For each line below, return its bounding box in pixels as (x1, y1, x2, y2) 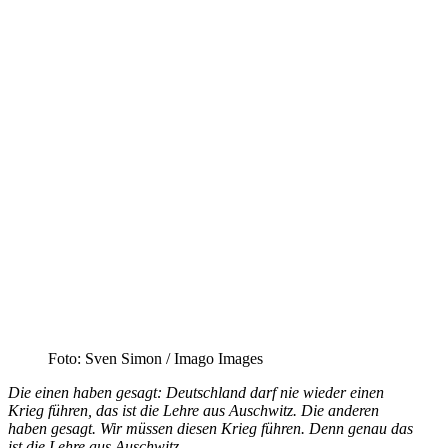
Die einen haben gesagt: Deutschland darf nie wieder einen (8, 383, 384, 401)
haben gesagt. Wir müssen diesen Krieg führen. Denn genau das (8, 419, 413, 437)
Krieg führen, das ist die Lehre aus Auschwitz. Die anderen (8, 401, 379, 419)
